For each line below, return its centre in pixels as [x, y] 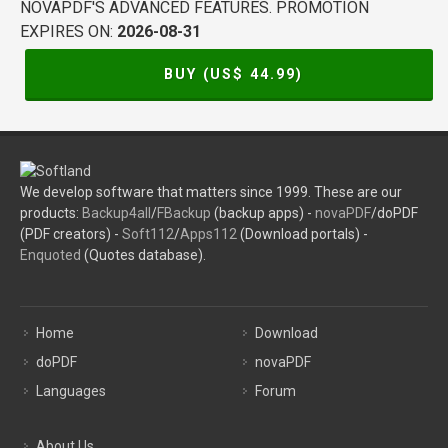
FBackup [184, 213]
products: [51, 213]
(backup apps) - [263, 213]
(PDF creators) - [71, 234]
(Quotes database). [143, 255]
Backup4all [116, 213]
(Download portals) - [302, 234]
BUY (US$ [206, 74]
